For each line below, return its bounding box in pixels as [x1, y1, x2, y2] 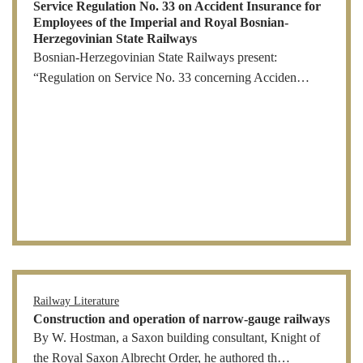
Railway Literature [33, 294, 119, 307]
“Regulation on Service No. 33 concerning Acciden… [33, 70, 310, 85]
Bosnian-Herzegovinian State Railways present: [33, 49, 277, 65]
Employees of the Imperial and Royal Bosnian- [33, 15, 288, 30]
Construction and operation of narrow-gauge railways [33, 311, 330, 327]
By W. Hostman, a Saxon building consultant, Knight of [33, 330, 320, 345]
